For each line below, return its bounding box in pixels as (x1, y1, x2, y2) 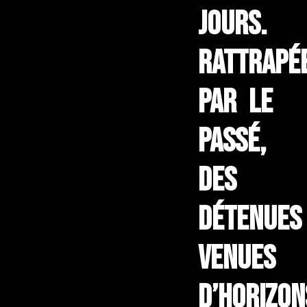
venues (197, 239, 275, 279)
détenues (197, 200, 302, 240)
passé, (197, 122, 266, 162)
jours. (197, 5, 267, 45)
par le (197, 83, 273, 123)
